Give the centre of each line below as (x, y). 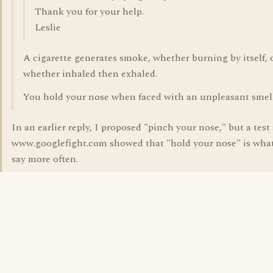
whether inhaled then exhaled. (90, 74)
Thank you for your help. (89, 12)
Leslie (48, 27)
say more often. (45, 159)
